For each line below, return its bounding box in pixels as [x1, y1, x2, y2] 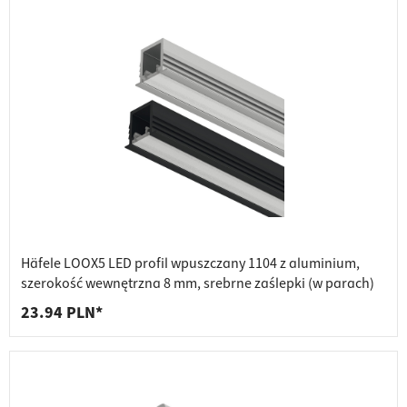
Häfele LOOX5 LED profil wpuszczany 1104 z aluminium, [21, 253, 360, 274]
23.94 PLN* [21, 302, 103, 325]
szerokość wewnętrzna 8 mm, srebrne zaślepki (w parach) [21, 273, 374, 294]
